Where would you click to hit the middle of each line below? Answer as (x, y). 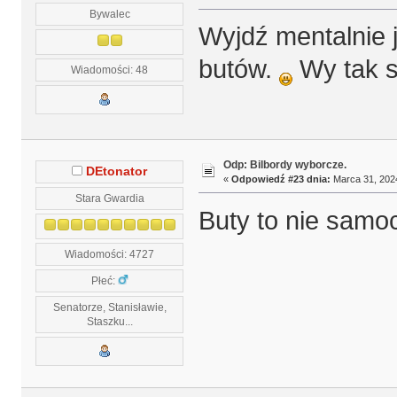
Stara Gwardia (109, 198)
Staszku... (109, 321)
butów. (238, 70)
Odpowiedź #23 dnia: (280, 179)
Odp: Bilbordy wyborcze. (284, 164)
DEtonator (117, 171)
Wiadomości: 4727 (110, 253)
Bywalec (109, 13)
